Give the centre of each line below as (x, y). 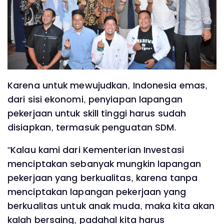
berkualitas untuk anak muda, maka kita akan (111, 206)
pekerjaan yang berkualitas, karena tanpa (103, 178)
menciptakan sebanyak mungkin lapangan (104, 164)
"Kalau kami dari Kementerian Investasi (96, 150)
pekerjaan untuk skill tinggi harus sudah (97, 113)
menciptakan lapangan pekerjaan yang (97, 192)
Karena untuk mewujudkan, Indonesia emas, (108, 85)
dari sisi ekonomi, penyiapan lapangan (95, 99)
